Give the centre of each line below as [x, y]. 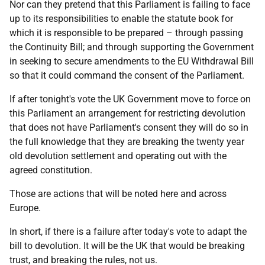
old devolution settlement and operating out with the [118, 156]
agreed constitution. [51, 170]
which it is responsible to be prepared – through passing [126, 33]
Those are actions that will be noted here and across [118, 194]
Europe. [25, 208]
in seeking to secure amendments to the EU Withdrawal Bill [132, 61]
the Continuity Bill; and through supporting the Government [132, 47]
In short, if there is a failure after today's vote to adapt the [128, 232]
